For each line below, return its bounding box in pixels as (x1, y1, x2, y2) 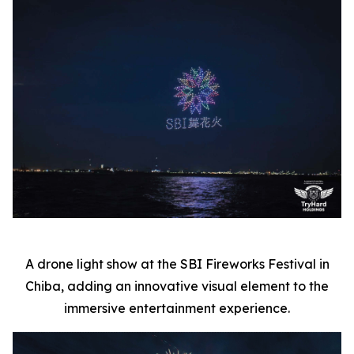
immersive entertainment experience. (64, 300, 290, 317)
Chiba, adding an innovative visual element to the (25, 278, 329, 295)
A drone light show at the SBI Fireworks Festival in (24, 256, 330, 273)
